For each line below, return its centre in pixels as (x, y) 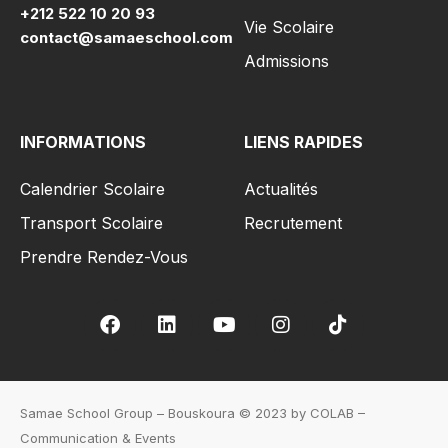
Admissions (286, 60)
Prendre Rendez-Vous (104, 256)
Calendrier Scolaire (92, 188)
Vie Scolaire (289, 26)
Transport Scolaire (91, 222)
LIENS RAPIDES (303, 141)
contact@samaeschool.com (126, 38)
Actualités (281, 188)
